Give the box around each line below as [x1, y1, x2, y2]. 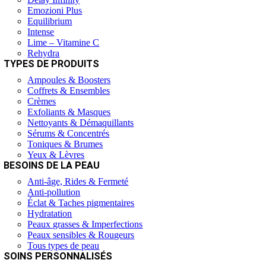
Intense [27, 27, 55, 37]
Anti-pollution [27, 187, 81, 197]
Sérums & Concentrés [27, 128, 110, 138]
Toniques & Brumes [27, 139, 103, 149]
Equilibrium [27, 16, 72, 26]
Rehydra [27, 48, 60, 58]
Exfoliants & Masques [27, 107, 111, 117]
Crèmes [27, 96, 56, 106]
